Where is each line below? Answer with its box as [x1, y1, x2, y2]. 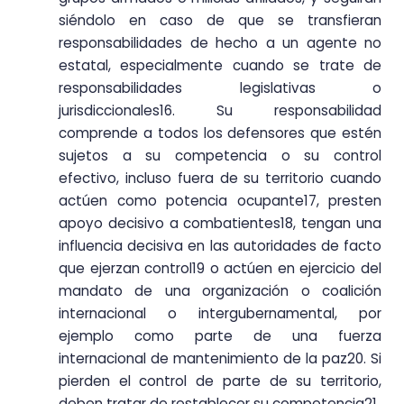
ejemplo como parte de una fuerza [59, 326, 381, 346]
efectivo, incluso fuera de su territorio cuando [59, 169, 381, 188]
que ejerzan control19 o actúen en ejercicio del [59, 259, 381, 279]
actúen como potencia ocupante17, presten [59, 191, 381, 211]
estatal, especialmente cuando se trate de [59, 56, 381, 76]
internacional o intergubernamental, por [59, 304, 381, 324]
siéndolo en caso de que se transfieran [59, 11, 381, 31]
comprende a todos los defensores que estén [59, 124, 381, 143]
